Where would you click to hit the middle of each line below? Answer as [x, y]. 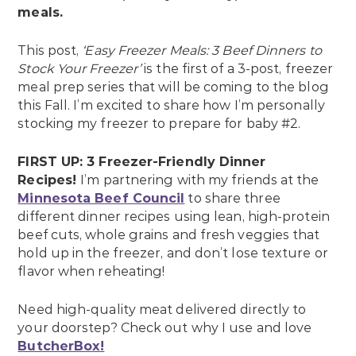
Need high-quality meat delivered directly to [162, 310]
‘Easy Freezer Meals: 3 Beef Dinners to [202, 51]
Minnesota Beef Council [101, 199]
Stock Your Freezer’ [79, 69]
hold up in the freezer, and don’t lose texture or [173, 253]
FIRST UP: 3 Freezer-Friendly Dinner [142, 162]
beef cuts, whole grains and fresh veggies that [169, 235]
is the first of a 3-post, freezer [237, 69]
